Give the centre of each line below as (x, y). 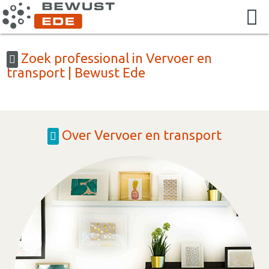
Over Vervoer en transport (140, 134)
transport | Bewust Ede (76, 72)
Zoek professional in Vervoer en (115, 58)
